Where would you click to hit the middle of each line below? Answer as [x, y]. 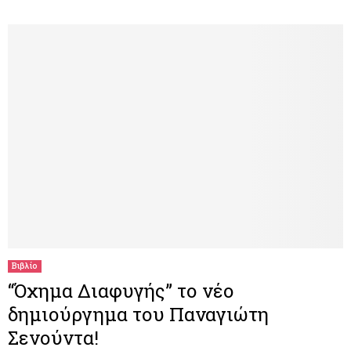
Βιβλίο [25, 266]
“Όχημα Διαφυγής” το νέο [121, 290]
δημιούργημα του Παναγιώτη [138, 314]
